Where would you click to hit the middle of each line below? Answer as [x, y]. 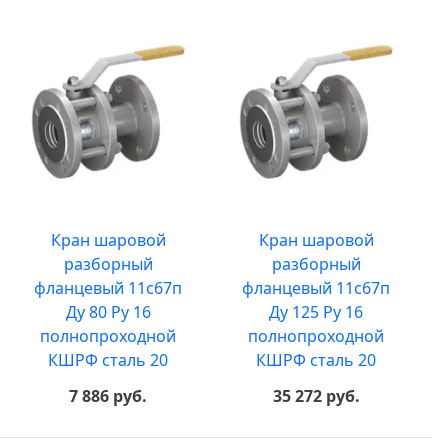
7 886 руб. [108, 396]
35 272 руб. [316, 396]
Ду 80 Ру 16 [108, 312]
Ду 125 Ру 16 [316, 312]
